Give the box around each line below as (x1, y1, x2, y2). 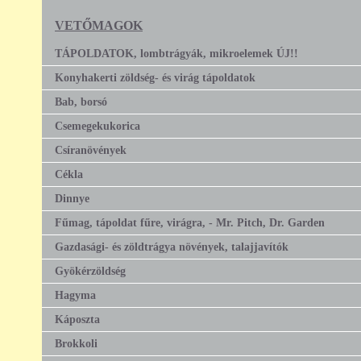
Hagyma (55, 288, 96, 301)
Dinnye (55, 191, 89, 205)
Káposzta (55, 312, 100, 326)
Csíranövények (55, 143, 127, 156)
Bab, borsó (55, 94, 107, 108)
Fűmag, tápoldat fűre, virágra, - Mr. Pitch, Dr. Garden (55, 215, 325, 229)
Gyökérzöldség (55, 263, 126, 277)
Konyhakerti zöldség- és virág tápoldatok (55, 70, 255, 84)
